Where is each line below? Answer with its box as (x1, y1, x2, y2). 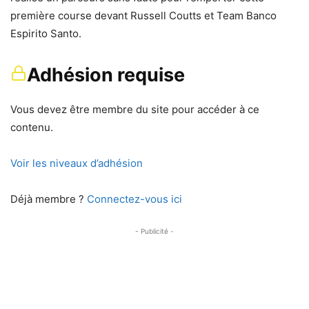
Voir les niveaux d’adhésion (10, 156, 143, 170)
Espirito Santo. (10, 26, 81, 40)
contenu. (10, 120, 53, 134)
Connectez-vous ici (87, 192, 182, 206)
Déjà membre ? (10, 192, 87, 206)
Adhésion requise (27, 63, 185, 86)
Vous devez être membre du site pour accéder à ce (10, 102, 259, 116)
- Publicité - (135, 226, 174, 235)
